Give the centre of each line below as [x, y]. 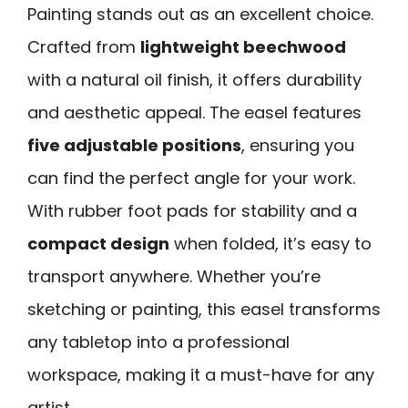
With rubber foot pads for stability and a [192, 210]
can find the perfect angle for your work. [191, 178]
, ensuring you [298, 145]
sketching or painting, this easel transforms [204, 309]
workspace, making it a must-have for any [201, 374]
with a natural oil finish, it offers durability [194, 79]
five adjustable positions [134, 145]
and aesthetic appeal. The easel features [194, 112]
